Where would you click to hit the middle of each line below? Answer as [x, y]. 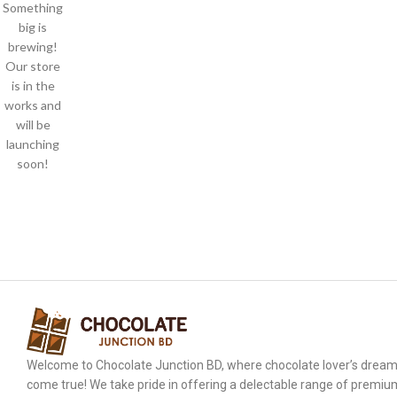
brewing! [33, 47]
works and [33, 105]
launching [33, 144]
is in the [33, 86]
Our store [33, 66]
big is [33, 27]
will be [33, 125]
